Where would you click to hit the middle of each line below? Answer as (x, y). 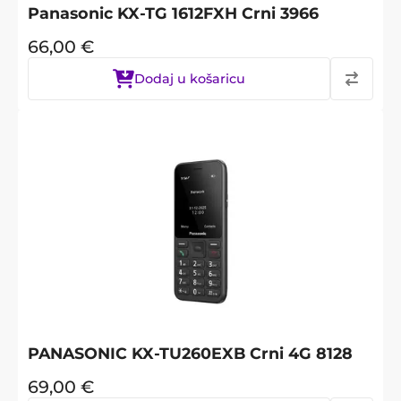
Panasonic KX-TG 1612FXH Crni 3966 (173, 13)
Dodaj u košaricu (190, 78)
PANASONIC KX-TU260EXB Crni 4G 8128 (190, 353)
